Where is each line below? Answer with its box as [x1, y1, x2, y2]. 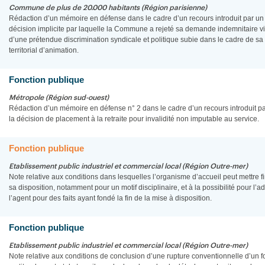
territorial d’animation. [9, 46, 79, 54]
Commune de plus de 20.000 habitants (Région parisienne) [9, 4, 207, 11]
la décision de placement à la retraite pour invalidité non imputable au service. [9, 115, 259, 123]
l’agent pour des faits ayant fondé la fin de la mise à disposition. [9, 194, 212, 202]
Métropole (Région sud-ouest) [9, 94, 109, 101]
